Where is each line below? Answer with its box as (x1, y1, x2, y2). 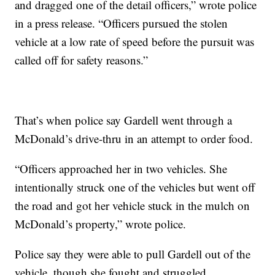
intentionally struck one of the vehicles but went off (15, 179, 255, 195)
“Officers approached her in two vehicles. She (15, 161, 228, 177)
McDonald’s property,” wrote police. (15, 216, 187, 232)
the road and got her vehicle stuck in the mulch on (15, 198, 250, 214)
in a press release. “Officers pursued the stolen (15, 15, 228, 31)
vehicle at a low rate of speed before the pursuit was (15, 34, 255, 50)
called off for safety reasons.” (15, 52, 149, 68)
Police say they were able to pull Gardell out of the (15, 246, 251, 262)
